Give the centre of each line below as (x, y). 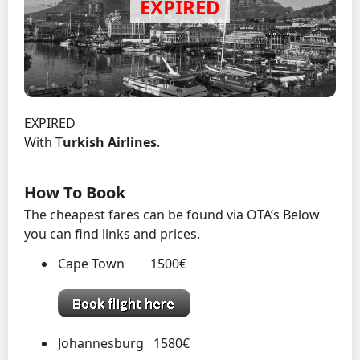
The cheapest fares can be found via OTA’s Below (172, 215)
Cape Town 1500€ (127, 263)
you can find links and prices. (112, 234)
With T (43, 143)
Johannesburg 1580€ (129, 343)
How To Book (75, 193)
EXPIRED (50, 123)
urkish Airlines (110, 143)
